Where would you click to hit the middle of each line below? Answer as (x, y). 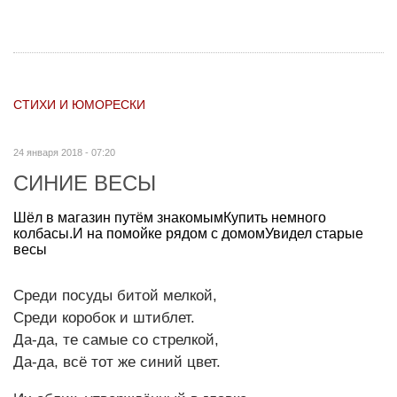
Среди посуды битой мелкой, (115, 295)
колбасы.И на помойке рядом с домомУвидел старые (188, 233)
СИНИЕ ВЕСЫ (85, 183)
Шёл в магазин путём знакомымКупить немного (170, 217)
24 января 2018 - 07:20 (64, 152)
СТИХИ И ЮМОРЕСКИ (79, 104)
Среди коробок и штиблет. (104, 317)
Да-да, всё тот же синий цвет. (117, 362)
